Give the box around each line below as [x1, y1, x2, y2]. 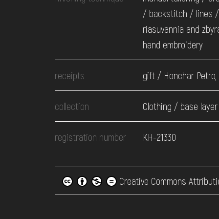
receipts [55, 69, 85, 81]
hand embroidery [143, 39, 203, 50]
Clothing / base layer [143, 100, 218, 112]
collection [55, 100, 89, 112]
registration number [55, 131, 126, 143]
